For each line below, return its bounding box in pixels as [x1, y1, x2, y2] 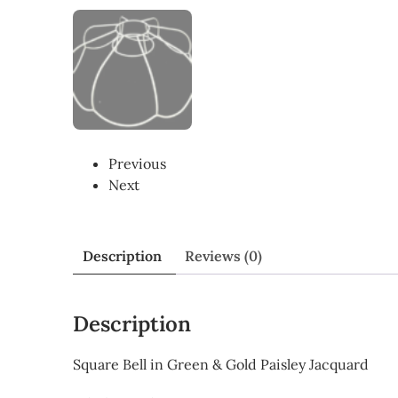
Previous [108, 154, 166, 172]
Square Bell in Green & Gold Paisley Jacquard [73, 355, 369, 374]
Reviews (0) [185, 246, 262, 265]
